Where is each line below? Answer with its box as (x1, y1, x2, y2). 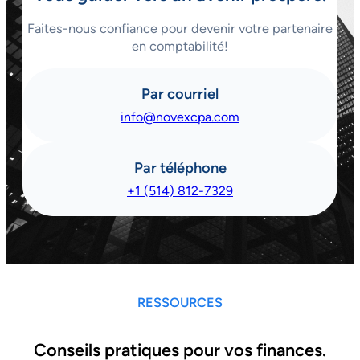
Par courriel (141, 85, 219, 104)
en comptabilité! (132, 39, 228, 55)
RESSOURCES (137, 294, 223, 310)
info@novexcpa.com (121, 109, 239, 125)
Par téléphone (133, 159, 227, 178)
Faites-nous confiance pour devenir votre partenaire (27, 21, 333, 37)
